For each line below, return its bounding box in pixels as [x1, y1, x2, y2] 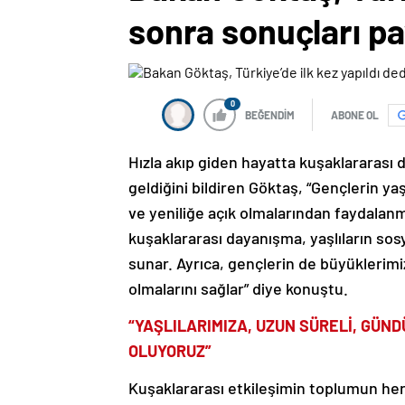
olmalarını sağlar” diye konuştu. [128, 278, 348, 299]
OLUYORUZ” [128, 341, 212, 362]
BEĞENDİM [245, 108, 295, 122]
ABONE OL [331, 108, 379, 122]
